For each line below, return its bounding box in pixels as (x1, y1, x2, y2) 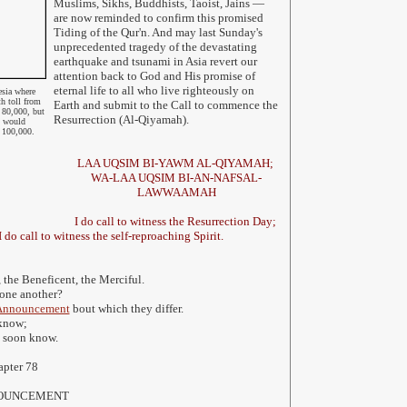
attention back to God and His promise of (53, 69, 255, 83)
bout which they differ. (69, 302, 184, 315)
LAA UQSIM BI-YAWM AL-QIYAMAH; (76, 156, 276, 170)
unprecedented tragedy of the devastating (53, 40, 257, 54)
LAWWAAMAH (136, 185, 216, 199)
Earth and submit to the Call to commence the (53, 98, 278, 112)
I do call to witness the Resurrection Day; (74, 214, 279, 228)
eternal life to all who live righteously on (53, 84, 254, 97)
